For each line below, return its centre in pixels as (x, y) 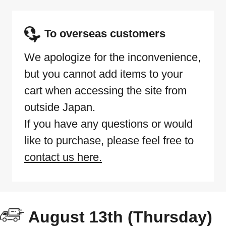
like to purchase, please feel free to (109, 140)
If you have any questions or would (108, 124)
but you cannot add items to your (103, 74)
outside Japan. (60, 107)
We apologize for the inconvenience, (112, 57)
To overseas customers (105, 33)
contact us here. (63, 157)
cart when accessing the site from (105, 90)
